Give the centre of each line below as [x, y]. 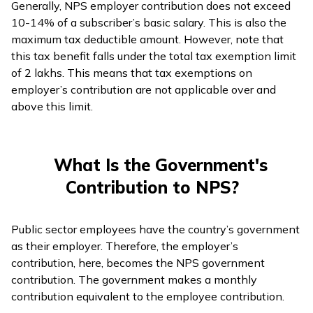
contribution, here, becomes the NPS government [138, 262]
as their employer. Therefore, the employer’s [125, 246]
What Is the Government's [161, 165]
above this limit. [52, 106]
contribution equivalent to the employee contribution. [148, 296]
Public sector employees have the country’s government [155, 229]
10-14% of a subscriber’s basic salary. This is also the [149, 22]
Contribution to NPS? [152, 187]
